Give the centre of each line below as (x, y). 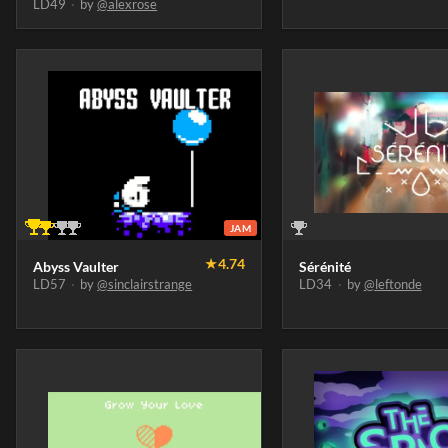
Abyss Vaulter (76, 267)
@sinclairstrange (145, 284)
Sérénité (325, 267)
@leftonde (392, 284)
